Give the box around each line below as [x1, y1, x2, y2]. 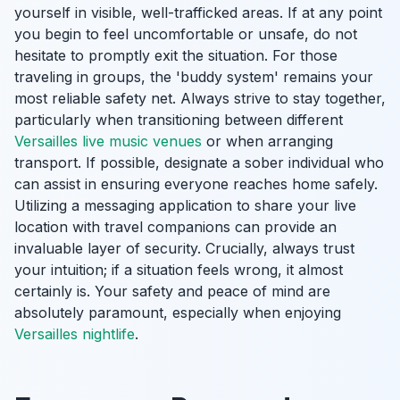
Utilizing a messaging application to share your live [14, 196, 356, 214]
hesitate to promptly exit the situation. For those [14, 46, 337, 64]
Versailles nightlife [14, 325, 135, 343]
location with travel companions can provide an [14, 218, 337, 236]
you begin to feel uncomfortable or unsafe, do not [14, 25, 357, 43]
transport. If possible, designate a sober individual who [14, 154, 384, 171]
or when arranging [202, 132, 333, 150]
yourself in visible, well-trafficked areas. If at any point [14, 4, 382, 21]
